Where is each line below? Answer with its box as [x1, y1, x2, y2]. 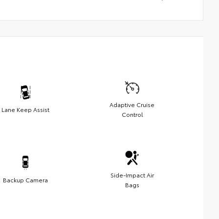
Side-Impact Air [110, 171, 154, 179]
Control [121, 110, 143, 119]
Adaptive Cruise [109, 100, 154, 109]
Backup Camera [3, 175, 48, 184]
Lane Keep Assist [1, 105, 49, 114]
